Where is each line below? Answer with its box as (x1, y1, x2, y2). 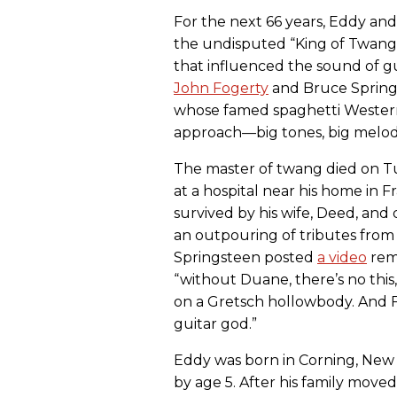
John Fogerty (174, 80, 269, 97)
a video (317, 249, 367, 267)
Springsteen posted (174, 249, 317, 267)
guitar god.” (174, 315, 257, 333)
